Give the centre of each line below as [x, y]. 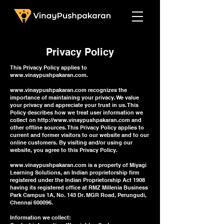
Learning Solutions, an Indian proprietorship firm [75, 172]
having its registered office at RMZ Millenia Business [79, 187]
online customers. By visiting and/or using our [71, 142]
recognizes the [107, 90]
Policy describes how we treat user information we [76, 112]
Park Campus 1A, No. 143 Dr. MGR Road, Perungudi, [78, 195]
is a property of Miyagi [116, 165]
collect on [24, 120]
